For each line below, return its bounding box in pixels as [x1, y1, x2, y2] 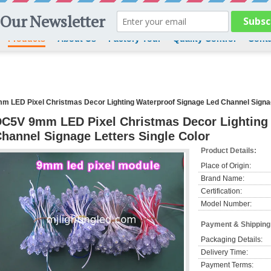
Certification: [201, 187, 242, 195]
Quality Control [173, 34, 236, 44]
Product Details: [201, 146, 256, 155]
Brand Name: [201, 174, 244, 183]
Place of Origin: [201, 162, 251, 170]
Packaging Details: [201, 235, 263, 244]
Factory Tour [108, 34, 161, 44]
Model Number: [201, 200, 252, 208]
